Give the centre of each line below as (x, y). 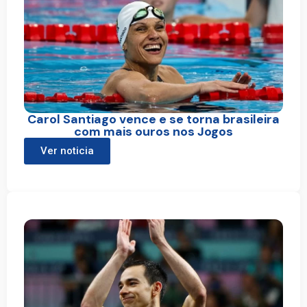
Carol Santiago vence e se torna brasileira (153, 119)
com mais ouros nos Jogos (153, 131)
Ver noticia (67, 150)
